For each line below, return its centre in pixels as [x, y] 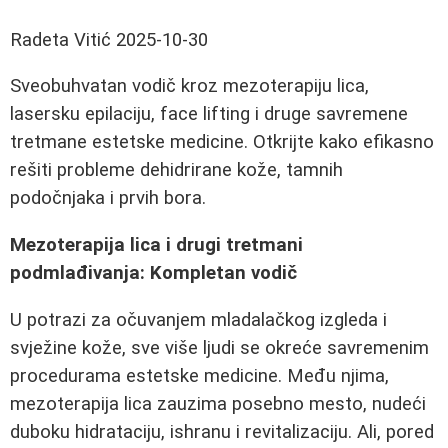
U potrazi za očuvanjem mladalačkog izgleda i [198, 319]
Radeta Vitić [60, 39]
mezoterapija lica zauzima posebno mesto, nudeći [218, 403]
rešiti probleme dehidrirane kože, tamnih [176, 170]
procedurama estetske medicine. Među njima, [199, 375]
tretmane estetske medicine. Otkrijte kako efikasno [222, 142]
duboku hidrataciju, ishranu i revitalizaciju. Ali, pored [222, 431]
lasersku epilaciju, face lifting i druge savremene [209, 114]
